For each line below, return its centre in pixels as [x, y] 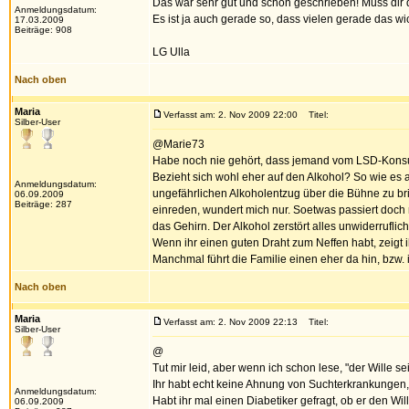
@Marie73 [178, 144]
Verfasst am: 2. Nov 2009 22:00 [231, 115]
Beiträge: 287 [43, 204]
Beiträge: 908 [43, 30]
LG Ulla [171, 52]
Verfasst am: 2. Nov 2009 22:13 [231, 322]
